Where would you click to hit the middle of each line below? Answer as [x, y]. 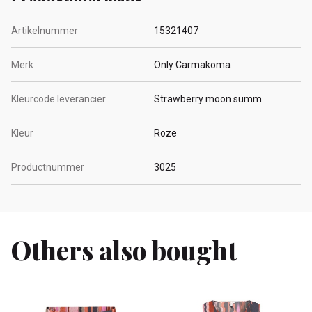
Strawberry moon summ [208, 99]
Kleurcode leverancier [58, 99]
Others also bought [124, 250]
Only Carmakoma [192, 64]
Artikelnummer [45, 30]
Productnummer [48, 167]
